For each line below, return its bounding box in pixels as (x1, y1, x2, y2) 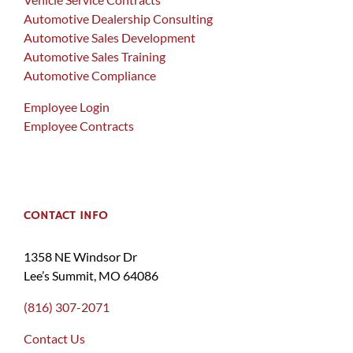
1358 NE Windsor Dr (24, 248, 137, 264)
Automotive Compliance (24, 67, 156, 83)
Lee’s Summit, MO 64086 (24, 267, 158, 283)
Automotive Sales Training (24, 48, 165, 64)
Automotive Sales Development (24, 29, 195, 45)
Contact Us (24, 330, 85, 346)
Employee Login (24, 98, 110, 114)
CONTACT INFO (24, 207, 108, 224)
